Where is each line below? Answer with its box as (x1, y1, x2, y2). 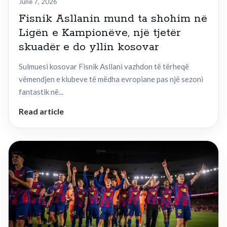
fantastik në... (19, 87, 63, 97)
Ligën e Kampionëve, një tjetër (19, 26, 180, 41)
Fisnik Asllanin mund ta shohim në (19, 12, 207, 26)
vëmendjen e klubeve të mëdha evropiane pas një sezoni (19, 74, 203, 84)
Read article (19, 106, 64, 117)
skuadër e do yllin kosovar (19, 40, 159, 55)
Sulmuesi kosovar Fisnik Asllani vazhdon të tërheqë (19, 62, 189, 71)
